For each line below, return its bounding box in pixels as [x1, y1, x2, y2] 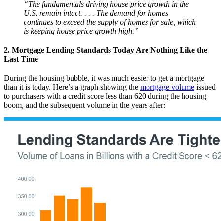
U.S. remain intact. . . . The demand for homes [24, 8, 168, 17]
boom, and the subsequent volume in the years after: [4, 101, 165, 110]
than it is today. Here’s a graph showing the [4, 83, 140, 92]
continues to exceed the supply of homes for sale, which [24, 17, 196, 26]
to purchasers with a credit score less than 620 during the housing [4, 92, 206, 101]
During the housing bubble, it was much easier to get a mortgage [4, 74, 204, 83]
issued [194, 83, 216, 92]
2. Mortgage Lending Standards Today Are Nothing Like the [4, 46, 207, 55]
